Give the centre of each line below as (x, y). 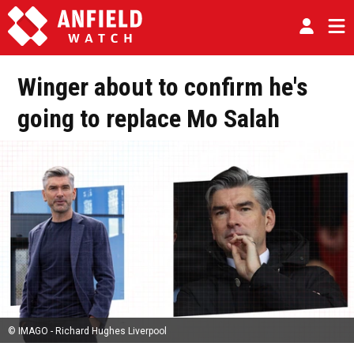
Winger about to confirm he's (163, 87)
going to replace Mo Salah (149, 119)
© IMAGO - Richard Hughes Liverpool (87, 331)
